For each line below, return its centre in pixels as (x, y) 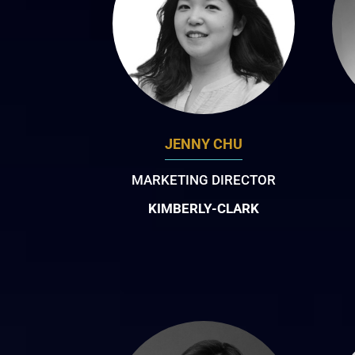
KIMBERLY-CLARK (203, 208)
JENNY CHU (203, 143)
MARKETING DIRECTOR (203, 179)
